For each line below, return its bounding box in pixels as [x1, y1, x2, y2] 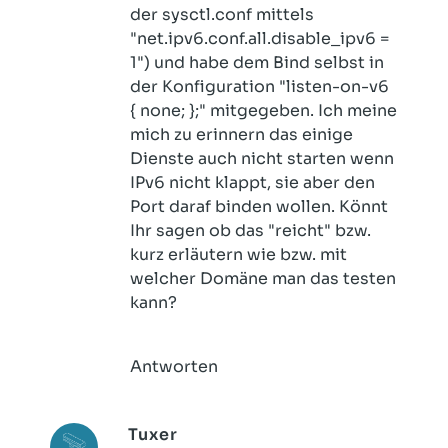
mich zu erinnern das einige [130, 124, 353, 145]
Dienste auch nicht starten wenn [130, 148, 394, 169]
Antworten [130, 356, 218, 377]
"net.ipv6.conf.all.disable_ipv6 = [130, 28, 389, 49]
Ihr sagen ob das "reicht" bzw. [130, 220, 371, 241]
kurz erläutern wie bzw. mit [130, 244, 347, 265]
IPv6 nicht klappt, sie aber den [130, 172, 375, 193]
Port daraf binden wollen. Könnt [130, 196, 388, 217]
